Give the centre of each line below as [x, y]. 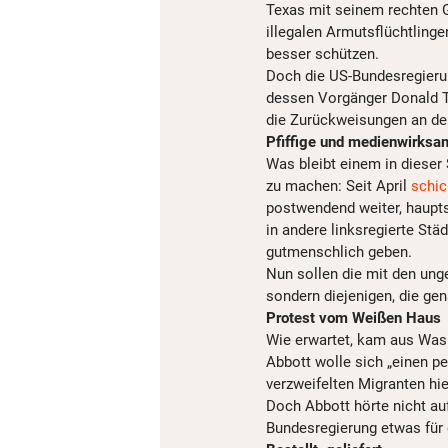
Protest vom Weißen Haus [353, 318]
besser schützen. [322, 54]
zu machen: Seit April [338, 186]
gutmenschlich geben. [339, 252]
